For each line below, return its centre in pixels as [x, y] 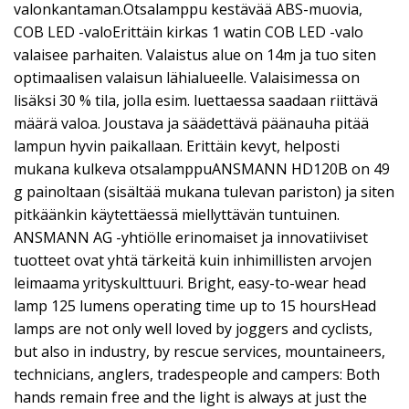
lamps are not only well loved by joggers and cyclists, [193, 329]
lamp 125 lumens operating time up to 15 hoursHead [195, 306]
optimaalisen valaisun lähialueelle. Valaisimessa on [187, 78]
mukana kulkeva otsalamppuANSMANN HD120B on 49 [202, 169]
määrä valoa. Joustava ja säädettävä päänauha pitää [191, 123]
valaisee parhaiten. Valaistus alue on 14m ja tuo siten [195, 55]
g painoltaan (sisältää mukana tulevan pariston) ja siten [204, 192]
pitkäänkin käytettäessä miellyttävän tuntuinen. [177, 215]
